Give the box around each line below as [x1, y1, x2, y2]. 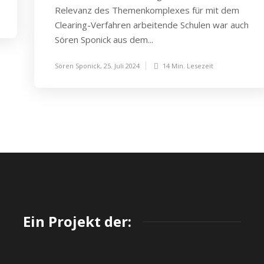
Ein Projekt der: [23, 212, 131, 231]
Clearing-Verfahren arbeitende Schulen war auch [55, 19, 249, 31]
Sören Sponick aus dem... [55, 34, 153, 45]
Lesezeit [187, 61, 213, 70]
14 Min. [161, 61, 187, 70]
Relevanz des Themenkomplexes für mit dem [55, 4, 239, 16]
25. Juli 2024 [104, 61, 140, 70]
